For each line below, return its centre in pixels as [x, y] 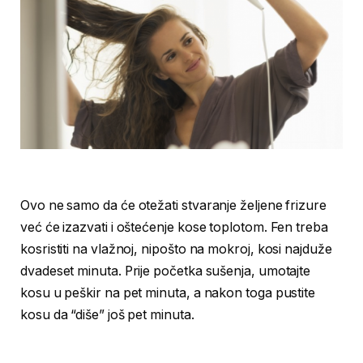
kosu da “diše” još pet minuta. [107, 315]
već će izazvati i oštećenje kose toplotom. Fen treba [174, 228]
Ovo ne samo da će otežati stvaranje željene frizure [173, 206]
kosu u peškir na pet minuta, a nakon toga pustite [168, 293]
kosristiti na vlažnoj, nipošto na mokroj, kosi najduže [176, 250]
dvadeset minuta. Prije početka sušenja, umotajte [166, 271]
